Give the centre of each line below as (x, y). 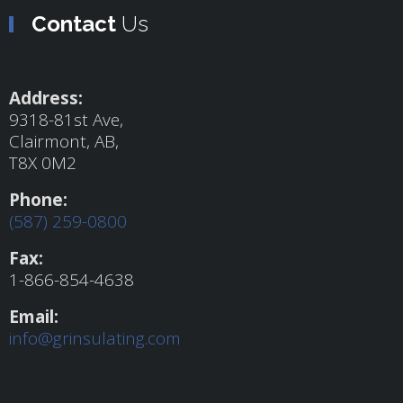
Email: (34, 317)
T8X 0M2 (43, 163)
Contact (74, 24)
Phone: (38, 200)
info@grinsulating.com (95, 339)
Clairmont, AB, (64, 142)
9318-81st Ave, (66, 120)
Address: (46, 99)
